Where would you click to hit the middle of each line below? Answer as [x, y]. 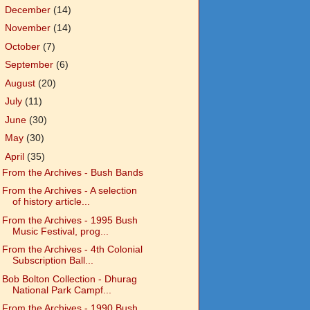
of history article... [51, 202]
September [30, 65]
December [29, 9]
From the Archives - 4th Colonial [72, 249]
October [24, 46]
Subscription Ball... [53, 261]
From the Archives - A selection [69, 191]
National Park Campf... [62, 290]
